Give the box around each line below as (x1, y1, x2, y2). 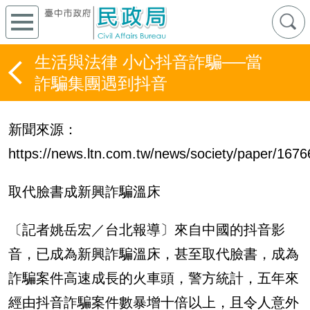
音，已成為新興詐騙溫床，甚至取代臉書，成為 (8, 246, 299, 262)
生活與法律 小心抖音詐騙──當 (35, 53, 262, 71)
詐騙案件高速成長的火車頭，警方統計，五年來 (8, 270, 299, 286)
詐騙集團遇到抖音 (35, 74, 167, 93)
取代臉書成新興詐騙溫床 (8, 183, 161, 199)
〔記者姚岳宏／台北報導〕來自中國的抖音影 (8, 221, 285, 237)
